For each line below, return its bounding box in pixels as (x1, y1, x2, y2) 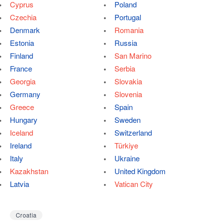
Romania (114, 25, 144, 35)
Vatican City (114, 179, 153, 189)
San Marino (114, 50, 151, 61)
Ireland (10, 140, 32, 150)
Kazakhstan (10, 166, 48, 176)
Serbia (114, 63, 135, 74)
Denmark (10, 25, 40, 35)
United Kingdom (114, 166, 166, 176)
